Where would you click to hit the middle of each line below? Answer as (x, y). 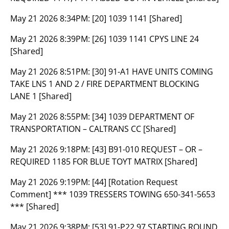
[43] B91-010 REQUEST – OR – (147, 149)
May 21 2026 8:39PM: (51, 39)
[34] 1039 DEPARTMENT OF (143, 117)
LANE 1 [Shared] (41, 96)
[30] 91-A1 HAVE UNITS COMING (153, 72)
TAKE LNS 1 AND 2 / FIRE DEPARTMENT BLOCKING (105, 84)
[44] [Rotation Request (135, 182)
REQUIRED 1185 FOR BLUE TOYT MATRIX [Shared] (104, 162)
